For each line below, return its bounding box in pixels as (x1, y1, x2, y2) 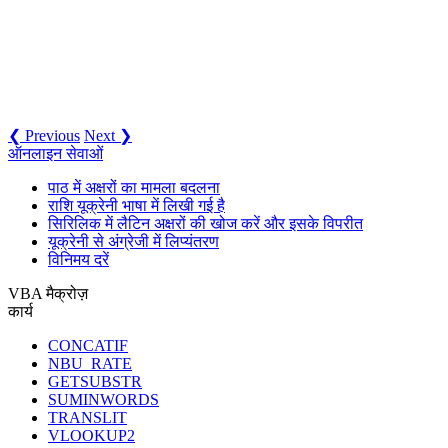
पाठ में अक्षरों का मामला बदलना (48, 178, 220, 196)
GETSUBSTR (48, 372, 142, 390)
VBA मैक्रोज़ (8, 284, 88, 302)
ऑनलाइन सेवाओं (8, 144, 103, 162)
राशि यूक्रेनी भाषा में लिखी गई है (48, 196, 225, 214)
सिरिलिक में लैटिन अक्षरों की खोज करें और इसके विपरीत (48, 214, 363, 232)
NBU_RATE (48, 354, 132, 372)
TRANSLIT (48, 408, 127, 426)
